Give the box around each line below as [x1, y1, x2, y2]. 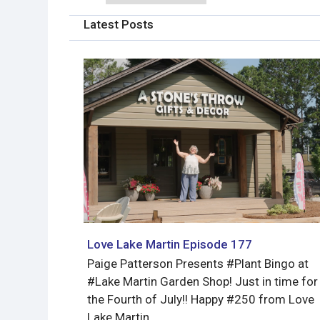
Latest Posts [84, 16, 154, 31]
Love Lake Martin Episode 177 [87, 236, 252, 251]
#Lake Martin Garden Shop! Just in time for [87, 274, 318, 289]
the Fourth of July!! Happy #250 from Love [87, 291, 314, 306]
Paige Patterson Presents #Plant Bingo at [87, 256, 309, 271]
